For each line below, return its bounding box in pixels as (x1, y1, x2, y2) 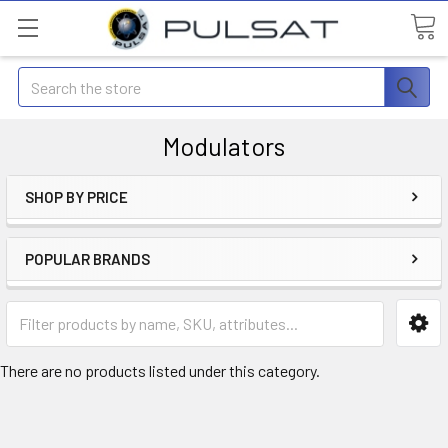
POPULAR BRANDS (25, 250, 150, 268)
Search (18, 69, 64, 88)
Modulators (163, 131, 285, 161)
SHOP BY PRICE (25, 188, 128, 206)
